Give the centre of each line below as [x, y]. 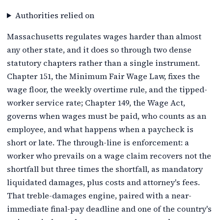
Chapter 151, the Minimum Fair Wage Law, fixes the [103, 76]
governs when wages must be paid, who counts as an [107, 116]
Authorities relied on [55, 15]
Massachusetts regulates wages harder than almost [104, 36]
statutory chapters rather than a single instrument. [103, 63]
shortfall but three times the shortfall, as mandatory [105, 169]
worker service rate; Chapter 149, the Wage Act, [96, 103]
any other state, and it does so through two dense [99, 50]
